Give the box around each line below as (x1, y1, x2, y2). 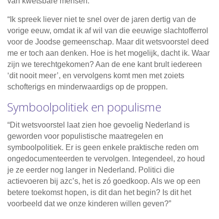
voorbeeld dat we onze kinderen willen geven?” (7, 199, 171, 208)
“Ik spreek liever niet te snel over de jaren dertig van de (7, 15, 196, 24)
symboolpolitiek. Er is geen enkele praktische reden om (7, 143, 198, 152)
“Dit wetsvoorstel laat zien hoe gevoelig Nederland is (7, 121, 190, 130)
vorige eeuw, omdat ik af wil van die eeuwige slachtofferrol (7, 26, 208, 35)
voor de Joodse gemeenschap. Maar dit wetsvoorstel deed (7, 38, 209, 46)
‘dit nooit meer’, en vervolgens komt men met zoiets (7, 71, 184, 80)
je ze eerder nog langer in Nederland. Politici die (7, 166, 175, 175)
